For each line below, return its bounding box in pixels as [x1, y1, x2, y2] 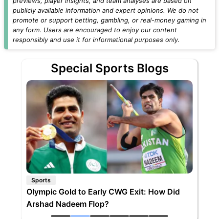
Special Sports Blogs [50, 61, 169, 75]
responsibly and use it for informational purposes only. [13, 35, 180, 44]
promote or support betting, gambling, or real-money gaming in [13, 16, 206, 24]
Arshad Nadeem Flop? [26, 199, 109, 209]
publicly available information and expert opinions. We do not [13, 6, 198, 14]
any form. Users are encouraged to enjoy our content [13, 25, 177, 34]
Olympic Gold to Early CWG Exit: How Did [26, 187, 180, 197]
